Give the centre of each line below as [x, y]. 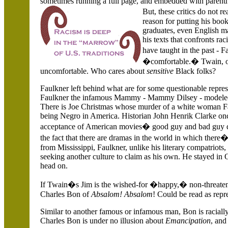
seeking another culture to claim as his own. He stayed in [132, 156]
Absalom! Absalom [122, 194]
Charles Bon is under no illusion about [103, 221]
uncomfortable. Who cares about [93, 71]
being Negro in [65, 116]
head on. [54, 166]
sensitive [160, 71]
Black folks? [195, 71]
